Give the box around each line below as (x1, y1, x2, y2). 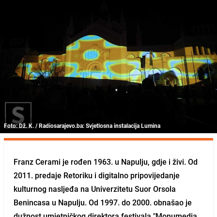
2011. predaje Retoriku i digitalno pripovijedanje (14, 170, 180, 181)
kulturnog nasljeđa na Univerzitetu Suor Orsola (14, 183, 176, 194)
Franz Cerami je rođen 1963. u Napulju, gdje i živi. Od (14, 156, 198, 167)
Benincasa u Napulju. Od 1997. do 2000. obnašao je (14, 197, 192, 208)
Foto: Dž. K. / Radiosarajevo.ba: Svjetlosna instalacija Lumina (4, 121, 160, 129)
